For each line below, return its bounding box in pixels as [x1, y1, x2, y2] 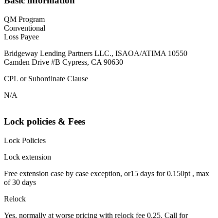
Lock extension [4, 153, 51, 162]
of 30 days [4, 178, 36, 187]
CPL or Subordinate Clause [4, 74, 88, 83]
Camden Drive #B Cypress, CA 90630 [4, 57, 123, 66]
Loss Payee [4, 32, 39, 41]
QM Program [4, 15, 45, 23]
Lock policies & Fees [4, 116, 85, 127]
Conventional [4, 23, 45, 32]
